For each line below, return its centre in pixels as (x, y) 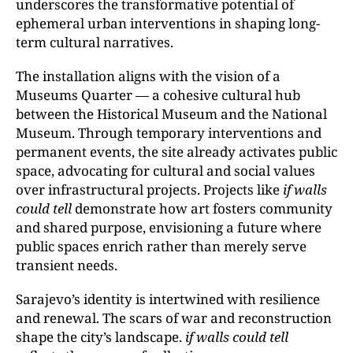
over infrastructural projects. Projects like (149, 190)
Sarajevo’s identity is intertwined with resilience (168, 299)
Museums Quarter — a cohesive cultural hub (158, 95)
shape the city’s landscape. (100, 337)
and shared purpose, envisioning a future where (169, 227)
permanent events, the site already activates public (176, 152)
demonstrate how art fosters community (202, 208)
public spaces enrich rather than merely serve (161, 246)
